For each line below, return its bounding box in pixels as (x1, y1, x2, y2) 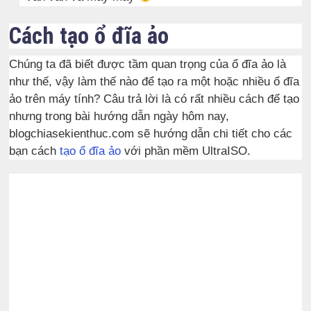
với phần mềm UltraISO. (121, 144, 251, 158)
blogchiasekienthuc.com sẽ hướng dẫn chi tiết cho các (9, 126, 293, 140)
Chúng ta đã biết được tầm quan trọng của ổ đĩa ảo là (9, 57, 287, 71)
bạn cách (9, 144, 60, 158)
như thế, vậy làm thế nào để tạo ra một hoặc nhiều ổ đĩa (9, 74, 300, 88)
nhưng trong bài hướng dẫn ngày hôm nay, (9, 109, 230, 123)
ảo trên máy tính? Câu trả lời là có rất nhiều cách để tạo (9, 92, 300, 106)
